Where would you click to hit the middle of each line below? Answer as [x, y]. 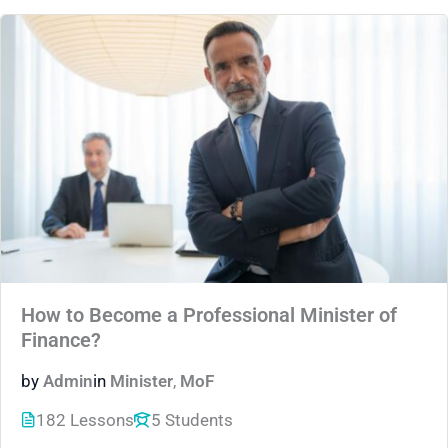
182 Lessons [85, 420]
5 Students [192, 420]
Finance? [61, 340]
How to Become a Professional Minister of [209, 315]
